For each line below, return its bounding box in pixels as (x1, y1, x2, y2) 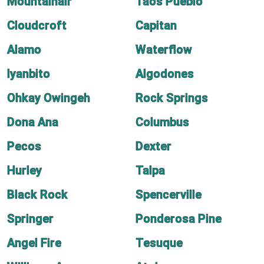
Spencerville (136, 187, 202, 202)
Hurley (7, 163, 42, 177)
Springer (7, 212, 54, 226)
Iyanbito (7, 67, 50, 81)
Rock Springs (136, 91, 208, 105)
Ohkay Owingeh (7, 91, 90, 105)
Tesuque (136, 236, 183, 250)
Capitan (136, 18, 177, 32)
